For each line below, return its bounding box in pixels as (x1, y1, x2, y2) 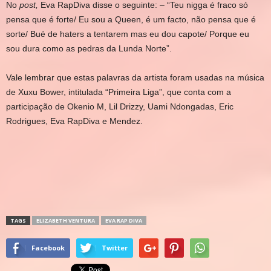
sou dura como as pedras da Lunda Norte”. (6, 44, 172, 53)
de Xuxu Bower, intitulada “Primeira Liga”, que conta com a (6, 87, 231, 97)
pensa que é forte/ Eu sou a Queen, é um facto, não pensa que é (6, 15, 256, 24)
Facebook (31, 243, 65, 252)
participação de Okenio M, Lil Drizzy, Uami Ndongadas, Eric (6, 102, 233, 111)
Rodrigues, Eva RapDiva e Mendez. (6, 116, 143, 126)
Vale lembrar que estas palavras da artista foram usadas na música (6, 73, 264, 82)
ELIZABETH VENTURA (36, 217, 95, 224)
